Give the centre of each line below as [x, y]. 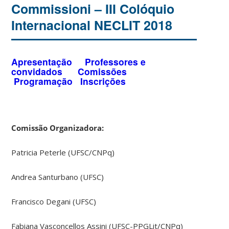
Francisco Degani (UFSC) [54, 201]
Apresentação [42, 62]
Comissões [102, 72]
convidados [37, 72]
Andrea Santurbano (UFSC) [58, 177]
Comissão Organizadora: [58, 128]
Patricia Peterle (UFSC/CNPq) [63, 152]
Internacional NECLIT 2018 [92, 25]
